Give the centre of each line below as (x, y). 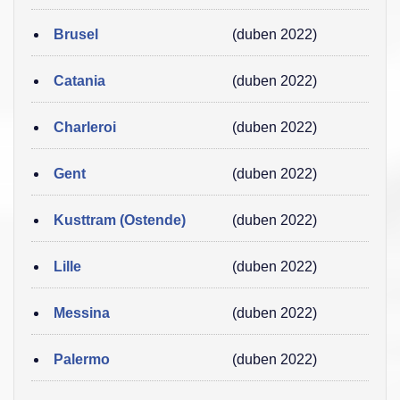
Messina (82, 313)
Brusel (76, 34)
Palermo (82, 359)
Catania (79, 81)
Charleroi (85, 127)
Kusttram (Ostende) (120, 220)
